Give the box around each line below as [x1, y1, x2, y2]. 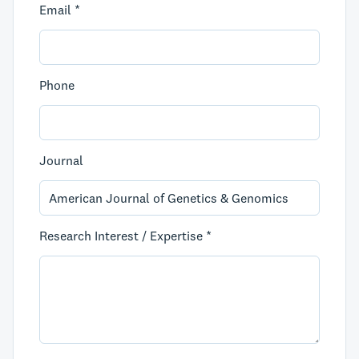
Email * [39, 2, 80, 18]
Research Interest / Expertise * [39, 228, 212, 244]
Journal [39, 152, 83, 168]
